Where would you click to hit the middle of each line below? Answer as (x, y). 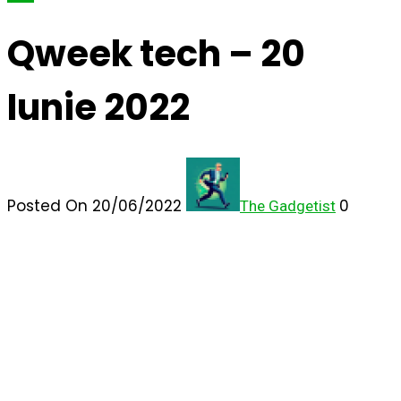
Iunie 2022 (98, 107)
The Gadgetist (288, 206)
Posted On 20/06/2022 (97, 206)
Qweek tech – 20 (156, 53)
